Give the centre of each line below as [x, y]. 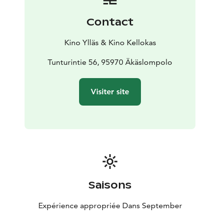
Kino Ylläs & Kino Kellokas [110, 42]
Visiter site [110, 91]
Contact [110, 22]
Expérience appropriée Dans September [110, 205]
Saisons [110, 185]
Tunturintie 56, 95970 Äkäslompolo [110, 62]
